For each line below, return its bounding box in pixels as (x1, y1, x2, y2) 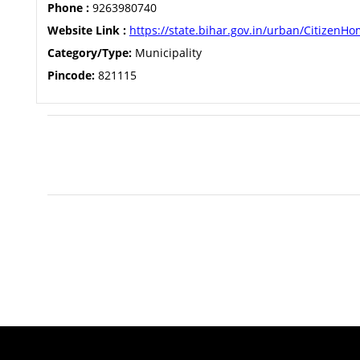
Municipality (131, 45, 202, 60)
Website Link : (47, 22, 126, 38)
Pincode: (47, 67, 95, 83)
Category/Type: (47, 45, 132, 60)
